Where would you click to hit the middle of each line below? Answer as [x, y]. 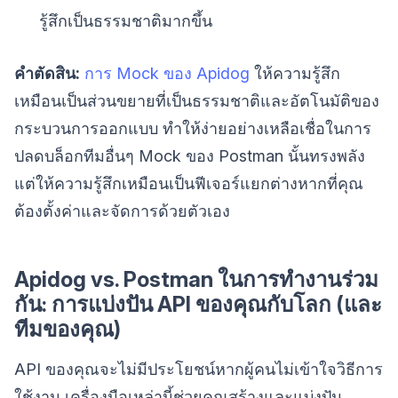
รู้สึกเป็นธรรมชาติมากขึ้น [126, 20]
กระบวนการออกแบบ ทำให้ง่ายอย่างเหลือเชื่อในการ [193, 128]
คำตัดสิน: [47, 73]
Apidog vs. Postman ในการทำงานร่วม [196, 279]
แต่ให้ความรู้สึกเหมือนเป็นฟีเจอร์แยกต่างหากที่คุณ [189, 183]
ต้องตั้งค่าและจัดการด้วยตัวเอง [122, 211]
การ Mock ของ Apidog [167, 73]
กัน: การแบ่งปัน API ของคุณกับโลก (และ [198, 304]
